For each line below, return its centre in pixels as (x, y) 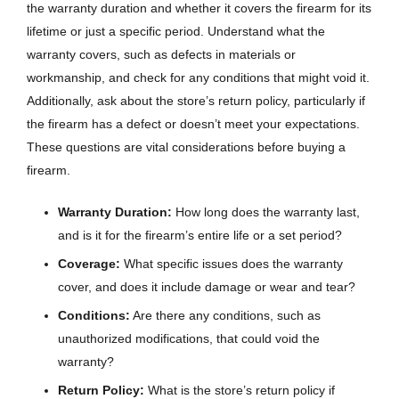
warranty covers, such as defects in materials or (161, 54)
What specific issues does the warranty (232, 263)
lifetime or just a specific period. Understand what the (176, 31)
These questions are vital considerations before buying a (186, 147)
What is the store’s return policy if (240, 390)
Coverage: (89, 263)
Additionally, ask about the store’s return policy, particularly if (196, 100)
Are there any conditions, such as (225, 315)
